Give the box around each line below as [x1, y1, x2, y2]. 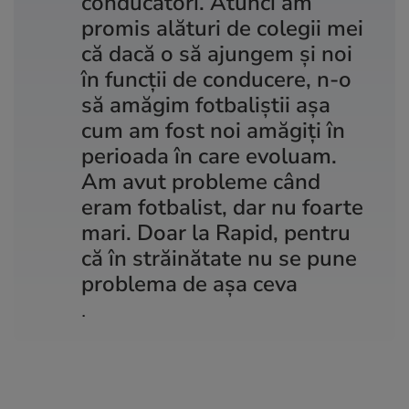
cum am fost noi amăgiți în [81, 115, 345, 145]
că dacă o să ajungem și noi [81, 38, 352, 68]
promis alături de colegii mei [81, 13, 363, 43]
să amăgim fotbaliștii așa [81, 89, 330, 120]
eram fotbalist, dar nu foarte [81, 192, 363, 222]
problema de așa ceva [81, 268, 298, 299]
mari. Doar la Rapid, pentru [81, 217, 351, 247]
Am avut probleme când [81, 166, 320, 196]
